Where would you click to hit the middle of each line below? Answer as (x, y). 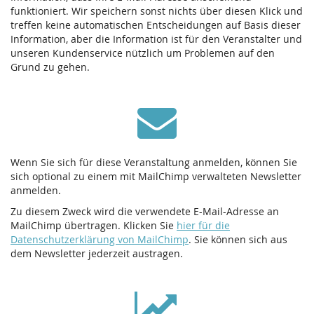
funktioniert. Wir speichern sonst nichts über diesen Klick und (157, 11)
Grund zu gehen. (50, 67)
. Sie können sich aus (238, 240)
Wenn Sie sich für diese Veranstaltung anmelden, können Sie (154, 163)
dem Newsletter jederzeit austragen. (97, 254)
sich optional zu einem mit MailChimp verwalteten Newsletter (156, 177)
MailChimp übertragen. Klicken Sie (94, 226)
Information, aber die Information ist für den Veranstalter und (156, 39)
